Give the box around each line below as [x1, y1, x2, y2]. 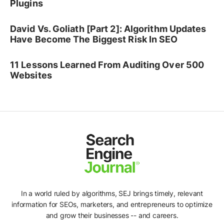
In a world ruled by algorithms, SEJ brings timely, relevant [20, 188, 203, 197]
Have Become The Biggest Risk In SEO [10, 34, 178, 45]
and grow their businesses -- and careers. [45, 210, 178, 219]
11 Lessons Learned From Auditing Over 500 [10, 59, 204, 70]
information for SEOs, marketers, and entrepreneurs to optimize [11, 199, 212, 208]
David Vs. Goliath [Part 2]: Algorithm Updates [10, 23, 206, 34]
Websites [10, 70, 52, 81]
